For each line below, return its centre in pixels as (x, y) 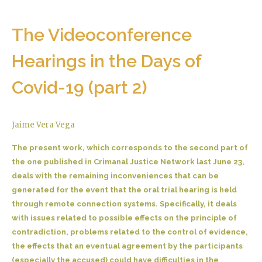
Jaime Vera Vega (43, 125)
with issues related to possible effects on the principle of (124, 218)
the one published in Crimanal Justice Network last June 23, (128, 161)
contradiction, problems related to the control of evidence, (130, 232)
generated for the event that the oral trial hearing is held (124, 189)
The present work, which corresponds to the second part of (130, 147)
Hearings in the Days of (106, 61)
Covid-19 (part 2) (80, 87)
